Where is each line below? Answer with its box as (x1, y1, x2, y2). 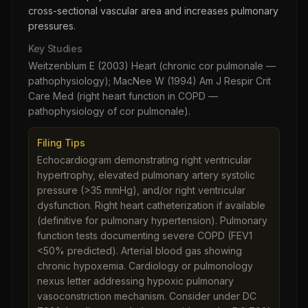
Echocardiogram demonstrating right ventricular (37, 154, 252, 166)
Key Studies (28, 43, 82, 54)
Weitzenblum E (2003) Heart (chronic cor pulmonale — (28, 60, 276, 71)
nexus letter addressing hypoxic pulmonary (37, 275, 234, 287)
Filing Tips (37, 137, 85, 148)
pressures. (28, 20, 76, 32)
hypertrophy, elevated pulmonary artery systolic (37, 169, 255, 181)
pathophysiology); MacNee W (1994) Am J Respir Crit (28, 75, 271, 87)
